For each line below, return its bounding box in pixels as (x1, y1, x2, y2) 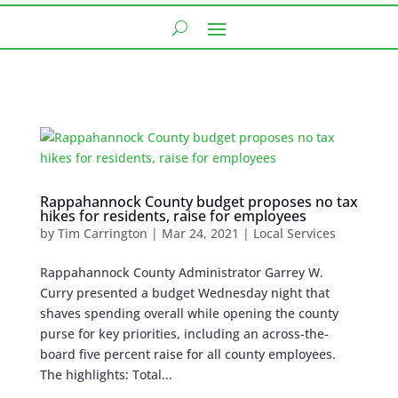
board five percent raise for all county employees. (39, 346, 336, 363)
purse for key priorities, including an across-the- (39, 325, 329, 343)
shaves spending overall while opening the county (39, 305, 338, 322)
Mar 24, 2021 (161, 225, 239, 243)
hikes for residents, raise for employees (39, 206, 306, 227)
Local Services (252, 225, 336, 243)
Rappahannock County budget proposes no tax (39, 192, 358, 212)
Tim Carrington (57, 225, 147, 243)
